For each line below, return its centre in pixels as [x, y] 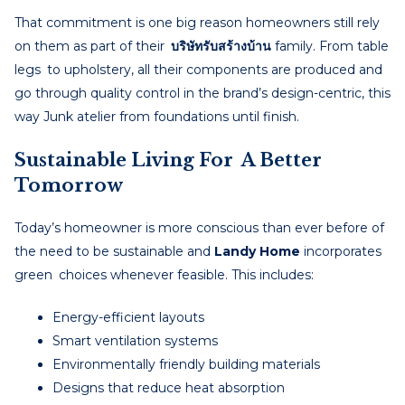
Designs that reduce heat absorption [169, 387]
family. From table [330, 46]
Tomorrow [69, 185]
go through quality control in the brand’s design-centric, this [202, 93]
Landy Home [257, 251]
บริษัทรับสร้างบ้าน [221, 46]
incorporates [341, 251]
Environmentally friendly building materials [186, 364]
